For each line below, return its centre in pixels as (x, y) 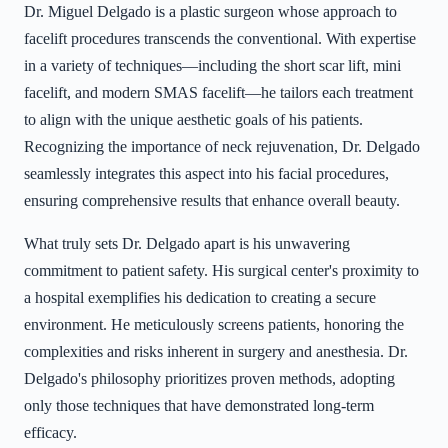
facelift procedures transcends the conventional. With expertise (220, 39)
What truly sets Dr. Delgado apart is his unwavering (187, 244)
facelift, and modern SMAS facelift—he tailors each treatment (218, 93)
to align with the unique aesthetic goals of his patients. (193, 120)
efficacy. (50, 433)
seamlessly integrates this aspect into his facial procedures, (206, 174)
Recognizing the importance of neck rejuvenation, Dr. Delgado (222, 147)
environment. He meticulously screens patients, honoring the (214, 325)
